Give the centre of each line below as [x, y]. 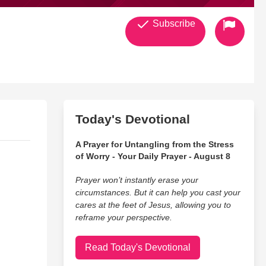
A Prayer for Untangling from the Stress [154, 144]
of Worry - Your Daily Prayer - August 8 [153, 156]
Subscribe [172, 23]
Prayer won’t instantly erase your [137, 180]
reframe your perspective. [123, 217]
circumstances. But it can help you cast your [158, 192]
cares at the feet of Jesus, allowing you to [153, 205]
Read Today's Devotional [137, 247]
